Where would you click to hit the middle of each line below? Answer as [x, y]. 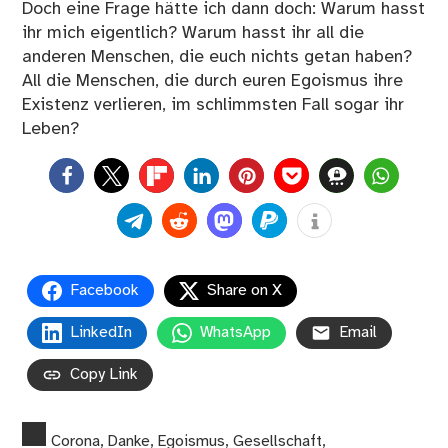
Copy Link [104, 374]
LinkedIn [101, 332]
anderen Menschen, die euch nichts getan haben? [217, 57]
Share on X [245, 290]
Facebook [105, 290]
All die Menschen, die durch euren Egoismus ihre [213, 81]
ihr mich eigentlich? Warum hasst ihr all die [193, 33]
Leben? [51, 129]
